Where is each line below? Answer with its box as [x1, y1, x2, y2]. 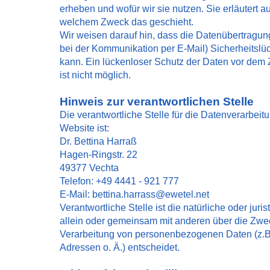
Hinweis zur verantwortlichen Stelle [60, 95, 254, 108]
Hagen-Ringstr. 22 [60, 149, 137, 160]
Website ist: [60, 123, 109, 133]
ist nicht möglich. [60, 70, 131, 80]
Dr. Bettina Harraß [60, 136, 137, 146]
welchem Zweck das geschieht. [60, 17, 193, 27]
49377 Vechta [60, 163, 119, 173]
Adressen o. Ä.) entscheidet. [60, 242, 180, 253]
